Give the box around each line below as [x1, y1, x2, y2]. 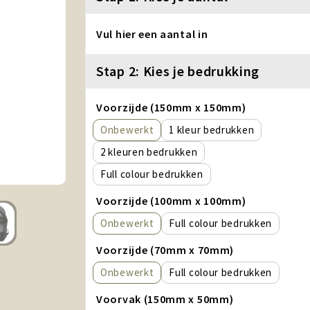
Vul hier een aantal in [96, 27, 208, 41]
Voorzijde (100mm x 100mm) [96, 194, 246, 208]
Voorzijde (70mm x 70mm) [96, 243, 235, 257]
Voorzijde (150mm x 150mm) [96, 100, 246, 114]
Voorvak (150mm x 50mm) [96, 292, 234, 306]
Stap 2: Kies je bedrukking [96, 62, 260, 80]
